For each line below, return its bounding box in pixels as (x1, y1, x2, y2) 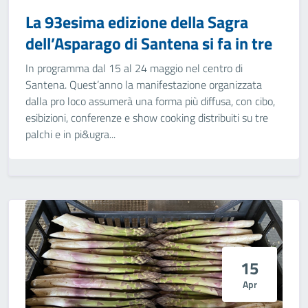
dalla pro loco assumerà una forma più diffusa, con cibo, (25, 93, 275, 109)
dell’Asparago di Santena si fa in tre (25, 31, 272, 56)
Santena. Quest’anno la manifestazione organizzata (25, 76, 262, 93)
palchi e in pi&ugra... (25, 126, 115, 142)
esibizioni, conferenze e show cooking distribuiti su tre (25, 109, 268, 126)
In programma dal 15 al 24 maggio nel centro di (25, 60, 243, 76)
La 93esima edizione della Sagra (25, 10, 248, 34)
